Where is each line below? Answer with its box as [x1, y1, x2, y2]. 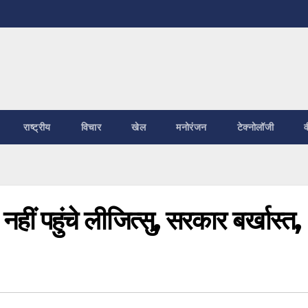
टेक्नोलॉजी [236, 121, 274, 133]
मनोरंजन [176, 121, 207, 133]
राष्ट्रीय [23, 121, 51, 133]
